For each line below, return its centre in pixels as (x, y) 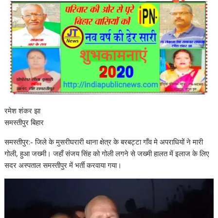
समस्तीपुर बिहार (24, 122)
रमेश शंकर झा (23, 111)
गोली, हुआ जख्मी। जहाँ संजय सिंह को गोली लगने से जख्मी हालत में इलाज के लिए (107, 154)
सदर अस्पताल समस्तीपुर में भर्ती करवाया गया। (63, 165)
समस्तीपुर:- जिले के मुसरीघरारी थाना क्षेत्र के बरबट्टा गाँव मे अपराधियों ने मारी (104, 142)
